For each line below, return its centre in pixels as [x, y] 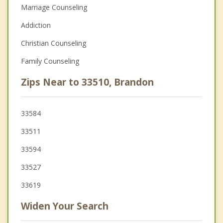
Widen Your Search [65, 206]
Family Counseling [50, 61]
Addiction [36, 25]
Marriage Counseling [54, 7]
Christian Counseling [54, 43]
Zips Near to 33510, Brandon [87, 82]
